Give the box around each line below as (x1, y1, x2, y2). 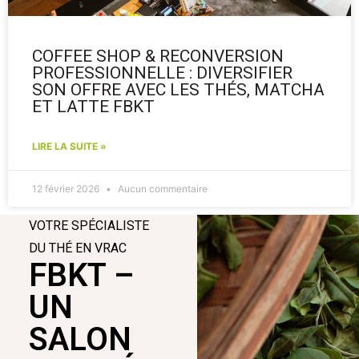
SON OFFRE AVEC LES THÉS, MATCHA (32, 80, 325, 100)
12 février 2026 (32, 183, 102, 196)
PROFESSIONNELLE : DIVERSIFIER (32, 63, 292, 83)
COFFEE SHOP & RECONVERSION (32, 46, 284, 67)
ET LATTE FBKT (32, 97, 155, 117)
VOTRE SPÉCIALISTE (28, 218, 149, 234)
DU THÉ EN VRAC (28, 240, 127, 256)
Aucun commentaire (115, 183, 208, 196)
